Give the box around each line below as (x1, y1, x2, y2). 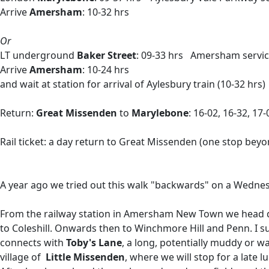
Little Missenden (46, 250, 125, 264)
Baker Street (77, 49, 136, 62)
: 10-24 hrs (82, 63, 129, 76)
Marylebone (131, 106, 189, 119)
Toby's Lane (66, 236, 122, 249)
